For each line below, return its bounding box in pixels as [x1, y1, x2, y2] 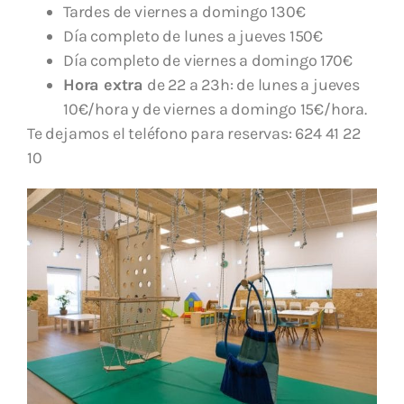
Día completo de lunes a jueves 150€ [63, 25, 323, 46]
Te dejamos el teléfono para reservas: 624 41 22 [27, 123, 361, 143]
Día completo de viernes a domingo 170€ [63, 50, 353, 70]
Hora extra [63, 74, 143, 95]
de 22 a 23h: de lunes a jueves [143, 74, 360, 95]
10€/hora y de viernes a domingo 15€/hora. [63, 98, 367, 119]
